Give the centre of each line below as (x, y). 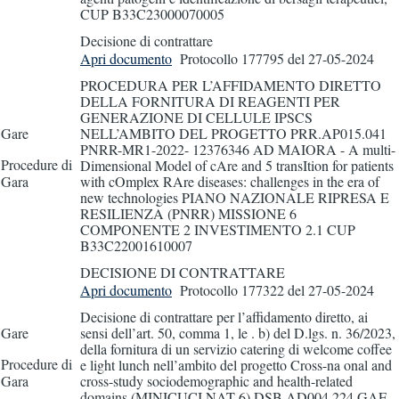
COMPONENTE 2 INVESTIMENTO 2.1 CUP (218, 229)
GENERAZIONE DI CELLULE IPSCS (196, 117)
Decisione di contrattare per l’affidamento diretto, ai (224, 316)
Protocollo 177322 (232, 289)
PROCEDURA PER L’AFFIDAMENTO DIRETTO (231, 85)
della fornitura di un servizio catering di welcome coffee (236, 348)
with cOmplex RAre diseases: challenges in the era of (230, 181)
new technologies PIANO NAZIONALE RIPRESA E (235, 197)
